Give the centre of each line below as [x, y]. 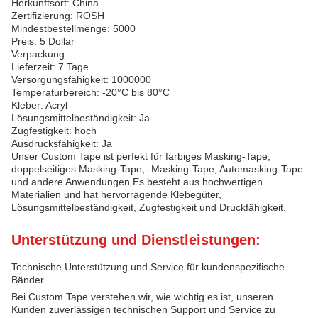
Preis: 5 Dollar [43, 41]
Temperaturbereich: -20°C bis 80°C [91, 92]
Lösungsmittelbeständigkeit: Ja [81, 118]
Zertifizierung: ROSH [58, 16]
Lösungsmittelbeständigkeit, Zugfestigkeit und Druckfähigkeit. [149, 207]
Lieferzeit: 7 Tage [50, 67]
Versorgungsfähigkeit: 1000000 [81, 79]
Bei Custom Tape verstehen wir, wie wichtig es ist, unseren [142, 297]
